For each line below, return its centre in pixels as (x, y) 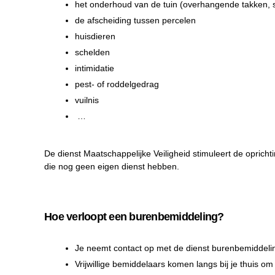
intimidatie (95, 68)
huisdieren (95, 37)
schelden (92, 52)
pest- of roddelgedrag (117, 84)
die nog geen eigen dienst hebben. (112, 167)
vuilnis (87, 100)
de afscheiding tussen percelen (135, 21)
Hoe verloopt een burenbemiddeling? (134, 217)
